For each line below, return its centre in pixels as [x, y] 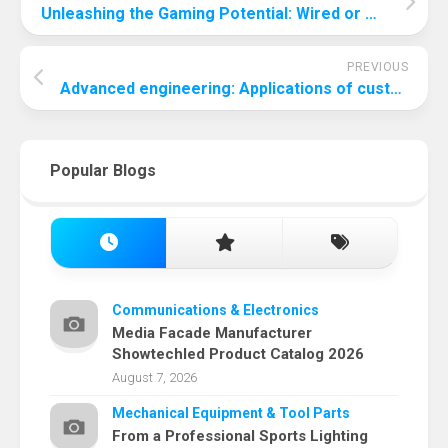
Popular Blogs [103, 171]
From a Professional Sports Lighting [240, 436]
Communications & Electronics [215, 310]
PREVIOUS [377, 67]
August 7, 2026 [154, 378]
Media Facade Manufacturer [212, 333]
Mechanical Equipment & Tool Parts [231, 413]
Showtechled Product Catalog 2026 [238, 354]
